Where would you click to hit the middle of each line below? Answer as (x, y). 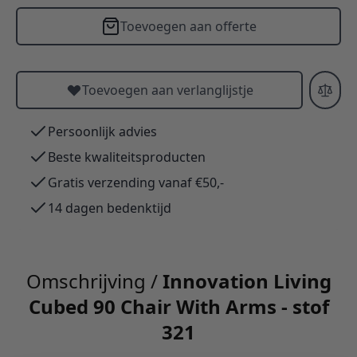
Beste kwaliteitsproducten (127, 157)
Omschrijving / (94, 280)
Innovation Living (247, 280)
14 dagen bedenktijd (110, 208)
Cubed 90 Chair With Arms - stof (178, 306)
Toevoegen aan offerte (188, 26)
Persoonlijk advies (102, 131)
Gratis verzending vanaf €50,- (136, 182)
